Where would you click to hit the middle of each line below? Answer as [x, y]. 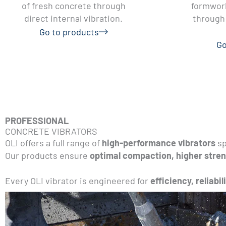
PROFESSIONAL [37, 120]
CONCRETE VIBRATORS [51, 131]
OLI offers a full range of [53, 143]
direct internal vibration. [73, 18]
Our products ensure [47, 155]
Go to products [69, 32]
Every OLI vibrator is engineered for [78, 180]
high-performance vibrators [159, 143]
